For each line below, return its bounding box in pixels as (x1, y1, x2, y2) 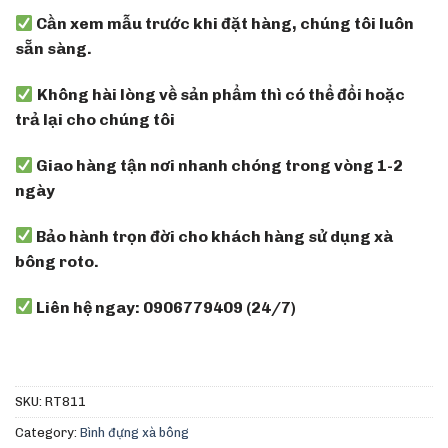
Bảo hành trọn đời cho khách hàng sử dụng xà (33, 226, 394, 246)
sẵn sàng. (15, 39, 92, 59)
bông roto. (15, 251, 99, 271)
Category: (15, 425, 80, 441)
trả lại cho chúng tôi (15, 110, 175, 130)
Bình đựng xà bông (80, 425, 189, 441)
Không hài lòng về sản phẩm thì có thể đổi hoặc (37, 85, 406, 105)
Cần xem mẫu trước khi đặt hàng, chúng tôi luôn (33, 14, 415, 34)
